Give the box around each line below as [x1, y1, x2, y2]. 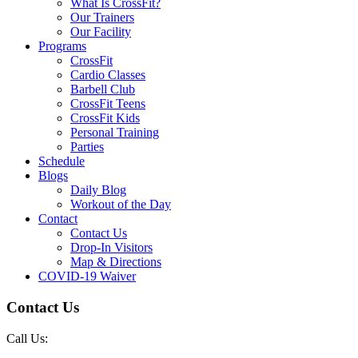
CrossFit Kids [70, 111, 140, 125]
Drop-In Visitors [70, 241, 153, 255]
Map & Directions [70, 255, 161, 269]
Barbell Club [70, 82, 135, 97]
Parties [70, 140, 104, 154]
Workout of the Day [70, 197, 171, 212]
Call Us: [6, 331, 48, 345]
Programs [38, 39, 86, 54]
